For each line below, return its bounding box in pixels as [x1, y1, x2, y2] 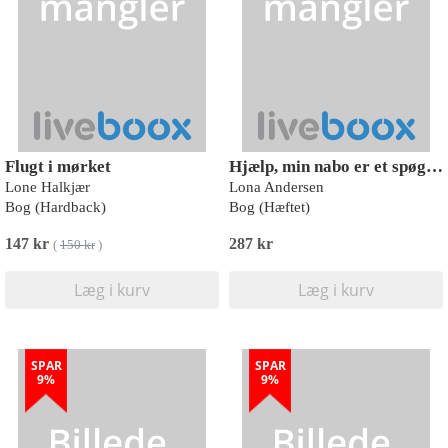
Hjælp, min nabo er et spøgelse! [426, 157, 443, 176]
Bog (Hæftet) [229, 199, 310, 215]
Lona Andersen [229, 179, 324, 195]
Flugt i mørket [5, 157, 111, 176]
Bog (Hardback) [5, 199, 106, 215]
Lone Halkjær [5, 179, 90, 195]
